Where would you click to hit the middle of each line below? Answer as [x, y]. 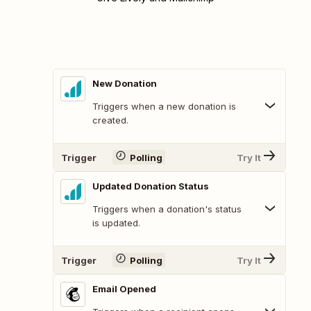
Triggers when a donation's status [167, 209]
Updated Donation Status [151, 186]
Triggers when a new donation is [164, 107]
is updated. [116, 223]
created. [110, 120]
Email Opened [124, 289]
